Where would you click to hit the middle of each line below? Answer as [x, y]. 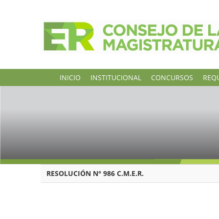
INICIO [70, 77]
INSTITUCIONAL [116, 77]
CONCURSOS [172, 77]
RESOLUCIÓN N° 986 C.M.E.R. [94, 174]
